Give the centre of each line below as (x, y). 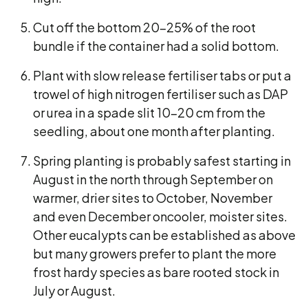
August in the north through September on (153, 179)
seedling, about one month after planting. (155, 131)
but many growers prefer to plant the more (155, 253)
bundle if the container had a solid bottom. (157, 46)
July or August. (74, 290)
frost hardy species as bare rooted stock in (156, 272)
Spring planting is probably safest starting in (162, 161)
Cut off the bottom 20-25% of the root (144, 27)
